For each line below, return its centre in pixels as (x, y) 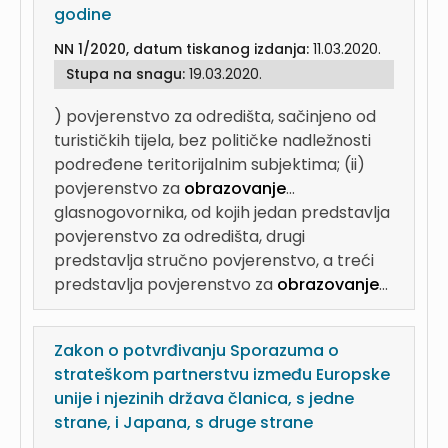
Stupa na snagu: (127, 74)
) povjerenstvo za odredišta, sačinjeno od (215, 116)
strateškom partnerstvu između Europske (222, 374)
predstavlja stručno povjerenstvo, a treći (214, 260)
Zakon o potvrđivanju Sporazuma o (196, 350)
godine (82, 14)
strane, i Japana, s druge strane (183, 422)
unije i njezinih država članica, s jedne (204, 398)
